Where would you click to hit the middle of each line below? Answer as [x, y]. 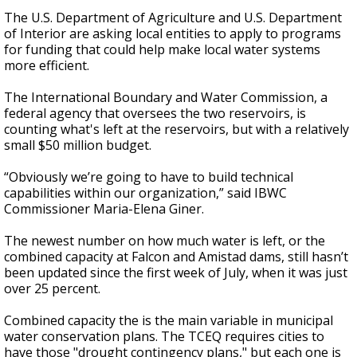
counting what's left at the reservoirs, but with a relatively [177, 129]
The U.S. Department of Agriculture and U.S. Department [173, 18]
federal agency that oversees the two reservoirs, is [155, 114]
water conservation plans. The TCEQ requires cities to [164, 337]
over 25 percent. [54, 289]
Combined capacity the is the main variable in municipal [169, 321]
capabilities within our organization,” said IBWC [145, 193]
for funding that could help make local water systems [162, 50]
